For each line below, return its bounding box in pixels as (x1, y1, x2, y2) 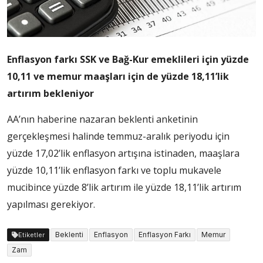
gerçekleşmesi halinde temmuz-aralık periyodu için (7, 129, 230, 143)
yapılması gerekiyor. (7, 197, 95, 211)
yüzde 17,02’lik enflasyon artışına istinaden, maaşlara (7, 146, 240, 160)
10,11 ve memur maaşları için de (7, 69, 161, 83)
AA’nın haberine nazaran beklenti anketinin (7, 112, 198, 126)
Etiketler (18, 230, 45, 239)
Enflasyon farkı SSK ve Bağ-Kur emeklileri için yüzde (7, 52, 249, 66)
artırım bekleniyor (7, 86, 94, 100)
